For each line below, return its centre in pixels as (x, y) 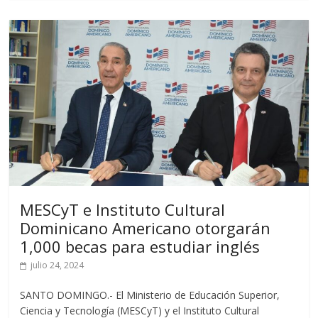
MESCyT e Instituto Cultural (123, 209)
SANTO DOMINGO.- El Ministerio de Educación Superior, (150, 295)
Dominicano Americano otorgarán (146, 227)
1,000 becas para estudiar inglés (142, 246)
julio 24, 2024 (57, 265)
